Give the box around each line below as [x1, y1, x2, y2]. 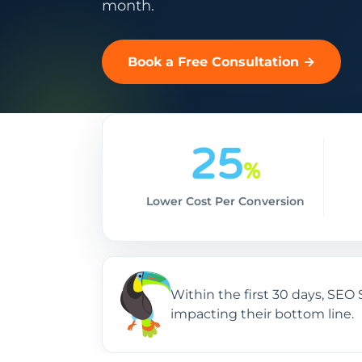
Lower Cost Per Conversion [145, 195, 305, 208]
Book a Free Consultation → [128, 54, 315, 69]
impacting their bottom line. [170, 306, 354, 322]
